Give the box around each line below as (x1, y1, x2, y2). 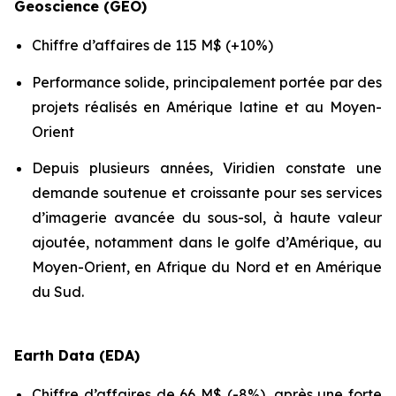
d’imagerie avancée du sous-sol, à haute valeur (32, 208, 382, 226)
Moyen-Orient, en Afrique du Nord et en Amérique (32, 257, 382, 276)
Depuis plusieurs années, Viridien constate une (32, 158, 382, 177)
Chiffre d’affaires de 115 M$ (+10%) (32, 36, 273, 55)
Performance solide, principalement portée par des (32, 72, 382, 91)
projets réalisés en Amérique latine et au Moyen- (32, 97, 382, 116)
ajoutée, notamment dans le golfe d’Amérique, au (32, 232, 382, 251)
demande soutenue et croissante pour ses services (32, 183, 382, 202)
